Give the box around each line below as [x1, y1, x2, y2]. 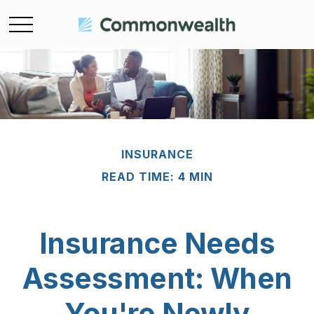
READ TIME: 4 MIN [101, 170, 213, 184]
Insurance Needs [39, 226, 275, 261]
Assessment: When [22, 261, 292, 296]
